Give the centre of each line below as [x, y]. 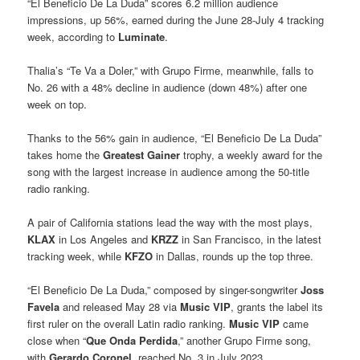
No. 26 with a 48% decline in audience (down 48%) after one [168, 87]
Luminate [142, 36]
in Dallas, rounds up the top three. [233, 256]
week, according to [73, 36]
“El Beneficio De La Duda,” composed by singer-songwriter [164, 290]
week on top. [57, 104]
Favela [44, 307]
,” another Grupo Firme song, [245, 341]
